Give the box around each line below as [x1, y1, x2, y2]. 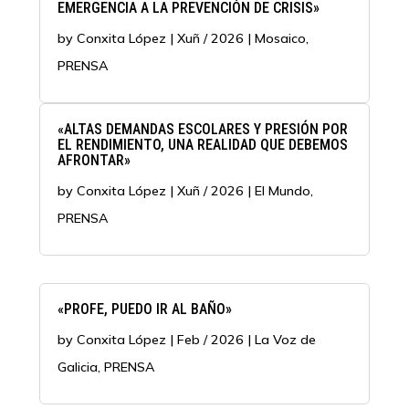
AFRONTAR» [57, 151, 131, 169]
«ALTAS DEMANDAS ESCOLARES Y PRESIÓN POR [57, 120, 348, 138]
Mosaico [254, 29, 306, 47]
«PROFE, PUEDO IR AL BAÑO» [57, 299, 232, 318]
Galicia [57, 358, 98, 375]
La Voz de [254, 330, 316, 348]
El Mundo [254, 182, 310, 199]
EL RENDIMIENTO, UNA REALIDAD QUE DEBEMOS [57, 135, 348, 153]
